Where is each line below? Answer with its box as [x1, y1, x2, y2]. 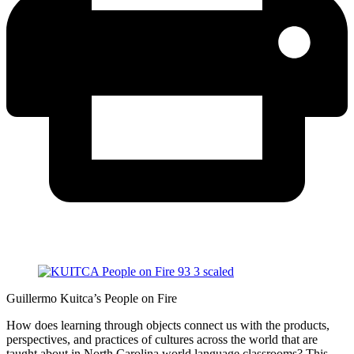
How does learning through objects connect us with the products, [6, 318, 330, 332]
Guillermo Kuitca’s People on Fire [6, 291, 177, 305]
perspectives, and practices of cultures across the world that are [6, 332, 318, 346]
